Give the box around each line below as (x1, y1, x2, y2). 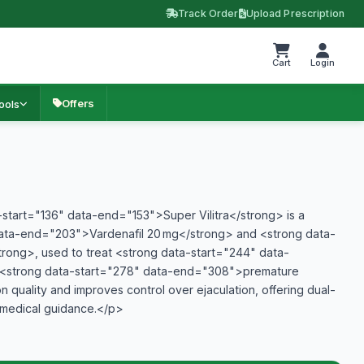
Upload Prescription (245, 7, 344, 19)
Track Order (178, 7, 239, 19)
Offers (62, 97, 94, 110)
